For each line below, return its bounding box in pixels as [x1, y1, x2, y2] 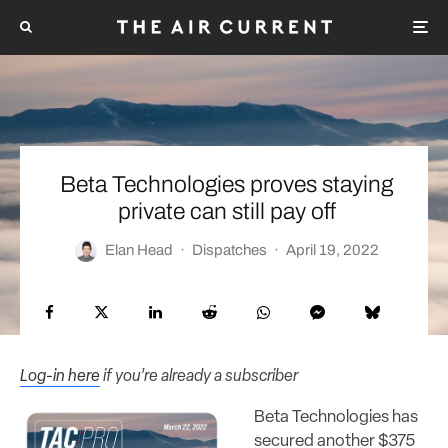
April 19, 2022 [285, 242, 379, 258]
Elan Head [104, 242, 173, 258]
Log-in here [20, 367, 100, 385]
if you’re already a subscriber [100, 367, 298, 385]
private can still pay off [117, 198, 336, 224]
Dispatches [191, 242, 267, 258]
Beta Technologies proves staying [60, 171, 393, 197]
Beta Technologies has [254, 408, 418, 426]
